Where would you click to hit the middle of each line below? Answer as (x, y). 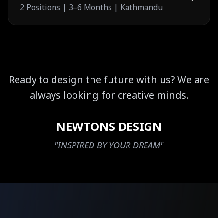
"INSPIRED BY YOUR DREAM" (109, 145)
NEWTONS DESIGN (109, 126)
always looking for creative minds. (109, 95)
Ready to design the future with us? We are (109, 80)
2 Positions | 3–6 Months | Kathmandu (91, 7)
